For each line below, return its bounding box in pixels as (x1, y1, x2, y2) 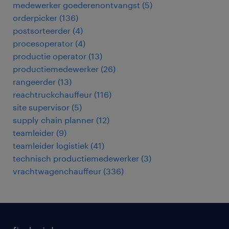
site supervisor (13, 102, 70, 112)
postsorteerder (13, 26, 71, 35)
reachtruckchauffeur (13, 89, 92, 99)
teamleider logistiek (13, 141, 88, 150)
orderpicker (13, 13, 57, 22)
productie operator (13, 51, 86, 61)
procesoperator (13, 38, 73, 48)
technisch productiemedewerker (13, 153, 139, 163)
